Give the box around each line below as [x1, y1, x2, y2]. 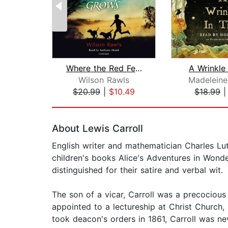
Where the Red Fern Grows [135, 63, 142, 74]
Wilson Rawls [78, 75, 129, 85]
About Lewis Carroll [52, 123, 143, 135]
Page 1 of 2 [51, 97, 97, 108]
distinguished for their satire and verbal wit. [52, 165, 223, 176]
